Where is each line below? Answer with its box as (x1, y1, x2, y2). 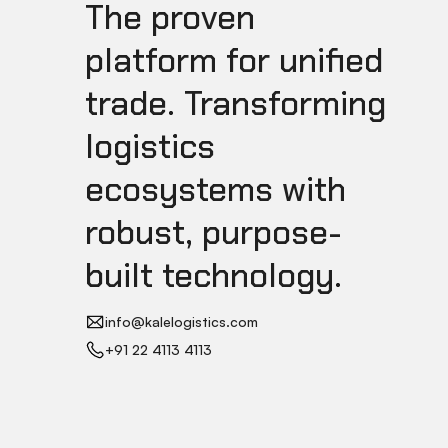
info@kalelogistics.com (104, 313, 262, 331)
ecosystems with (84, 168, 346, 212)
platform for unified (84, 39, 383, 83)
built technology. (84, 254, 342, 298)
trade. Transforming (84, 82, 386, 126)
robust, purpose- (84, 211, 342, 255)
